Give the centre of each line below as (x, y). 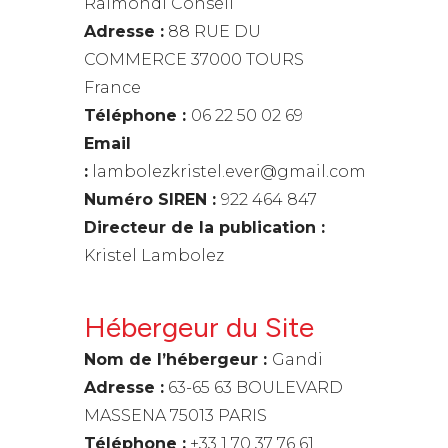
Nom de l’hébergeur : (178, 359)
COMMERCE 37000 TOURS (194, 59)
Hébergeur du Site (199, 327)
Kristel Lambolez (154, 255)
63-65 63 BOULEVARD (253, 387)
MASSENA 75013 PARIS (175, 415)
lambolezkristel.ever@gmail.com (227, 171)
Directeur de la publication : (204, 227)
